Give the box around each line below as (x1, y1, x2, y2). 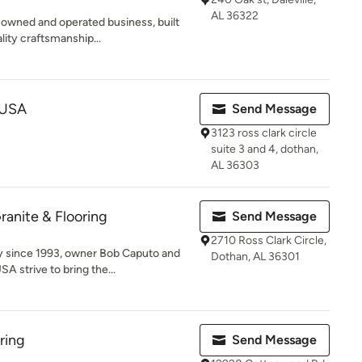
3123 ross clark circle (211, 126, 317, 140)
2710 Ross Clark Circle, (211, 234, 326, 247)
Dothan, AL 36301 (211, 250, 300, 263)
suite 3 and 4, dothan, (211, 142, 318, 156)
